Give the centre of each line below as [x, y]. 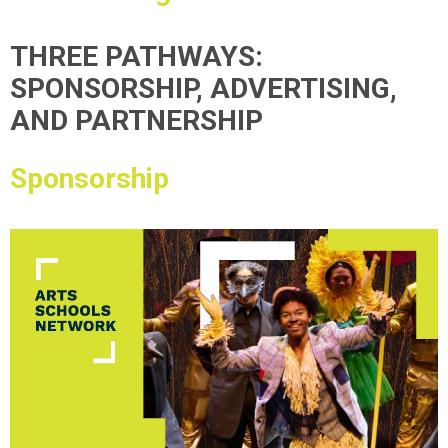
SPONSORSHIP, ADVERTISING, [203, 88]
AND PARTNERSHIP [136, 120]
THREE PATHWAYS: [140, 56]
